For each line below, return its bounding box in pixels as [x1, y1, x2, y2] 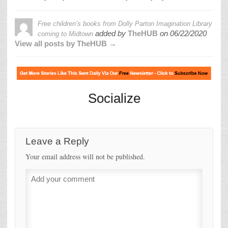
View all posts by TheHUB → [15, 39, 117, 48]
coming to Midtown [38, 30, 93, 38]
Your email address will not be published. [25, 151, 145, 161]
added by [93, 28, 128, 38]
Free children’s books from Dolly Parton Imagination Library [38, 19, 212, 27]
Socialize [88, 90, 140, 106]
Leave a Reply [25, 135, 89, 147]
